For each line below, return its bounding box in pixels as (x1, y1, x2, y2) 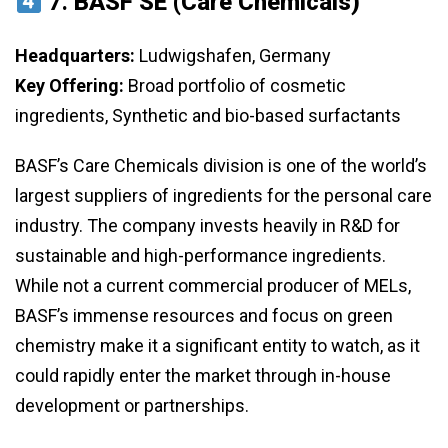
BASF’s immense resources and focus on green (15, 305, 393, 327)
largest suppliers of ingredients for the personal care (15, 185, 432, 207)
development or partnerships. (15, 395, 249, 417)
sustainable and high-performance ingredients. (15, 245, 386, 267)
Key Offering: (15, 75, 124, 97)
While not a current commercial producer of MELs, (15, 275, 411, 297)
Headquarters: (15, 45, 135, 67)
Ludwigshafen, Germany (135, 45, 331, 67)
